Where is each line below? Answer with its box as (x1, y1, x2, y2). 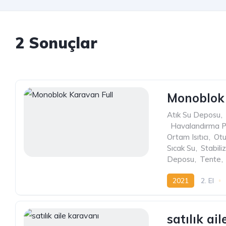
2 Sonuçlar (15, 33, 97, 52)
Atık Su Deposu (167, 110, 220, 120)
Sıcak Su (167, 143, 195, 153)
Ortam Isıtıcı (167, 132, 208, 142)
